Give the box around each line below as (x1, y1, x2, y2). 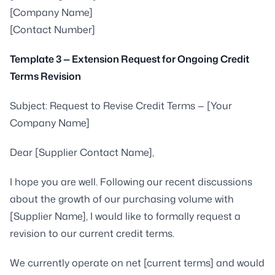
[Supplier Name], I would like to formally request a (10, 209, 241, 223)
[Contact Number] (10, 22, 95, 36)
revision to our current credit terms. (10, 226, 174, 240)
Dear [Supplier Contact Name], (10, 145, 154, 159)
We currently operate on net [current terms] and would (10, 255, 265, 269)
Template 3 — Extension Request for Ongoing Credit (10, 52, 249, 66)
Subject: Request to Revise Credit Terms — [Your (10, 98, 232, 112)
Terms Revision (10, 69, 81, 83)
